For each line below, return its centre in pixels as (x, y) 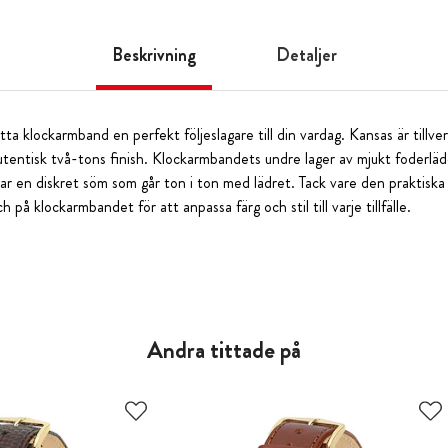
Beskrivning (153, 54)
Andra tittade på (224, 349)
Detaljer (306, 54)
